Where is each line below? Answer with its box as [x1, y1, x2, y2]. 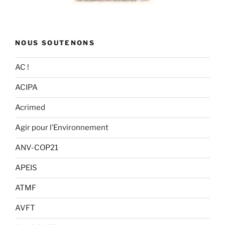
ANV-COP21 [15, 143, 58, 153]
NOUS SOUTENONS [15, 39, 95, 47]
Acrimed [15, 103, 45, 113]
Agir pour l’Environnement [15, 123, 108, 133]
